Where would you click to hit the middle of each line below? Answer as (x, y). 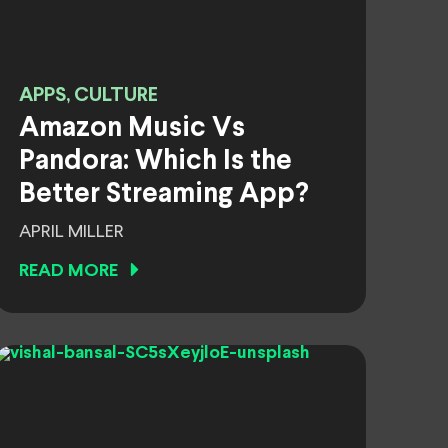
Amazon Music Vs (132, 129)
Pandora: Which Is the (155, 162)
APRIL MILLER (71, 232)
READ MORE (68, 271)
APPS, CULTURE (88, 95)
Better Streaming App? (164, 195)
